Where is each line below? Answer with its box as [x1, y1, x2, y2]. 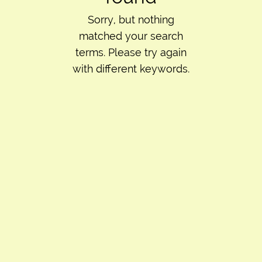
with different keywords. [73, 63, 189, 75]
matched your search [79, 30, 183, 42]
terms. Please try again [75, 46, 187, 58]
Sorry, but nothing [88, 13, 174, 26]
